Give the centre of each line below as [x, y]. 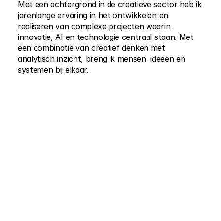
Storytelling [159, 85]
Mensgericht [157, 106]
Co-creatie [160, 127]
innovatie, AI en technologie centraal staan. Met [106, 37]
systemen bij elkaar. [53, 70]
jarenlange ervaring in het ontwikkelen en [93, 15]
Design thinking [62, 85]
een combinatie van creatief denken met [92, 48]
